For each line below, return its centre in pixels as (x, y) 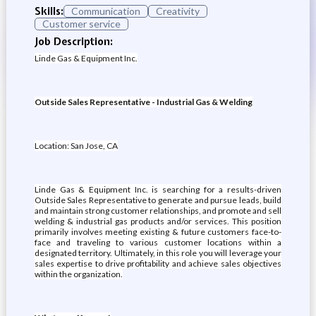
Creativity (177, 11)
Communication (105, 11)
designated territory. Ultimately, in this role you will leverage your (158, 253)
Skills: (49, 11)
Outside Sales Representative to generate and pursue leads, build (158, 200)
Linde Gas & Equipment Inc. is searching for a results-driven (158, 189)
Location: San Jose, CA (76, 146)
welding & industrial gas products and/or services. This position (158, 221)
